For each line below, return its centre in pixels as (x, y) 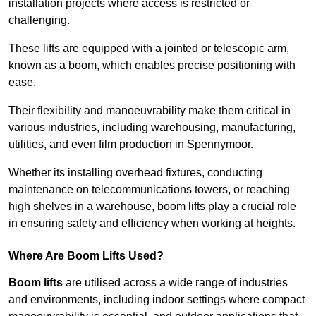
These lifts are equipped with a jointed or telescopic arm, (149, 49)
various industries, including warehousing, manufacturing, (152, 128)
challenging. (39, 20)
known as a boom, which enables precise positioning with (152, 66)
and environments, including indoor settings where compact (157, 300)
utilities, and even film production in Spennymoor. (131, 145)
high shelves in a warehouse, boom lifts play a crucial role (152, 207)
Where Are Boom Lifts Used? (86, 256)
